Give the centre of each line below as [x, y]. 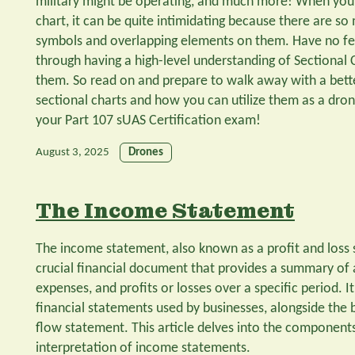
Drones [146, 152]
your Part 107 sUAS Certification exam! [148, 120]
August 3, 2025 [73, 152]
